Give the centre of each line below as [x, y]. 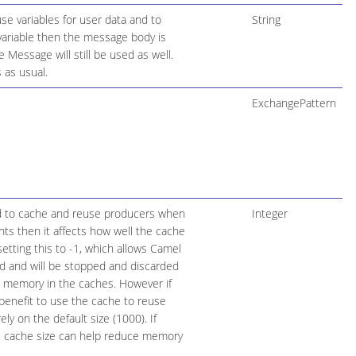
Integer [269, 213]
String [266, 19]
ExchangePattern [294, 103]
